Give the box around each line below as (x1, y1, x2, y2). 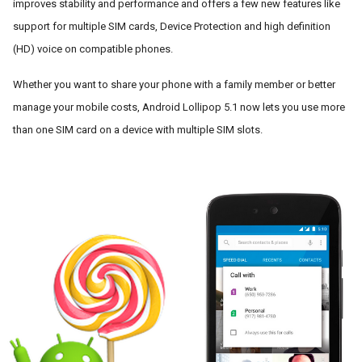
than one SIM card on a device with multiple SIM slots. (13, 124, 265, 136)
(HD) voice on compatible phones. (13, 43, 173, 55)
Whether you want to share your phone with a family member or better (13, 78, 335, 90)
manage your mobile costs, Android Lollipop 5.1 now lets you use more (13, 101, 345, 113)
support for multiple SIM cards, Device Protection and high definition (13, 20, 330, 32)
